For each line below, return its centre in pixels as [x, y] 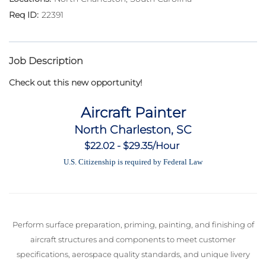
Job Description [46, 61]
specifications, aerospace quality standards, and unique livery [133, 254]
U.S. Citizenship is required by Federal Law [133, 162]
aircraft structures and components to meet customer [133, 240]
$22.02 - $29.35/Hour [132, 146]
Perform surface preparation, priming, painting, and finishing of [133, 225]
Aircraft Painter [133, 113]
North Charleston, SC [133, 130]
